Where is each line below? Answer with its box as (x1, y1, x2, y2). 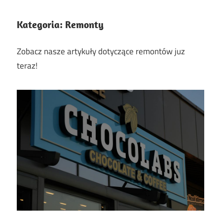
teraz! (17, 59, 37, 72)
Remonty (65, 18, 104, 31)
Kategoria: (17, 18, 65, 31)
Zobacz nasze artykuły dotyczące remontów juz (17, 44, 185, 58)
